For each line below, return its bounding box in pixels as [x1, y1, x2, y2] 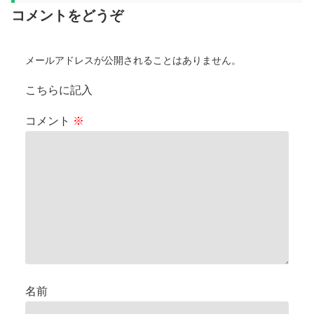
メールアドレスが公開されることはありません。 [25, 55, 241, 67]
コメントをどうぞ [11, 8, 123, 24]
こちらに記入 [25, 84, 93, 97]
